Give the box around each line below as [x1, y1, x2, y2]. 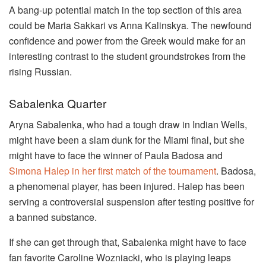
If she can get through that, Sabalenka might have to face [9, 235, 246, 249]
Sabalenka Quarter [9, 94, 106, 111]
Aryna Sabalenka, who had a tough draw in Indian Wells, [9, 118, 247, 132]
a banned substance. [9, 210, 97, 224]
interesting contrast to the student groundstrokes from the [9, 49, 246, 63]
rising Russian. [9, 64, 72, 78]
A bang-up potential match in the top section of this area [9, 2, 242, 17]
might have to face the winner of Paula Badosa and [9, 148, 223, 163]
